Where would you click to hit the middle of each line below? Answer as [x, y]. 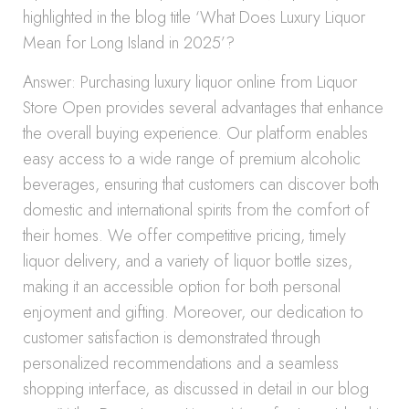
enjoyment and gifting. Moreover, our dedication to [193, 312]
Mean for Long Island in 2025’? [129, 43]
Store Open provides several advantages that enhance [203, 108]
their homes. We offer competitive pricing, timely [184, 236]
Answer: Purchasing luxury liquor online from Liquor [190, 82]
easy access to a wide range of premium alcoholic [192, 159]
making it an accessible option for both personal [182, 287]
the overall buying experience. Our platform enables [195, 133]
